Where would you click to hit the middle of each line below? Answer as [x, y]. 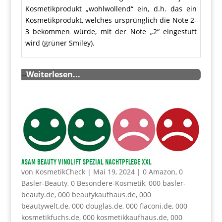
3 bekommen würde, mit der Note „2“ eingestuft [111, 32]
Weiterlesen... [53, 75]
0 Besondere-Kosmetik [108, 183]
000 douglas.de [97, 206]
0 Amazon [159, 171]
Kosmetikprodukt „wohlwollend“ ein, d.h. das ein [111, 9]
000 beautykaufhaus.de [97, 194]
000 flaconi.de [149, 206]
